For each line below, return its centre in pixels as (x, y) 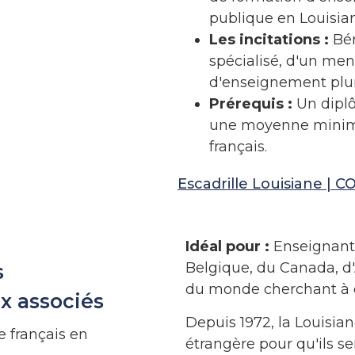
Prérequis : (251, 104)
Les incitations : (269, 40)
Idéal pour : (227, 247)
